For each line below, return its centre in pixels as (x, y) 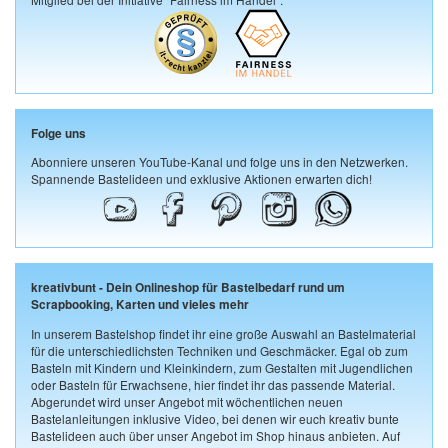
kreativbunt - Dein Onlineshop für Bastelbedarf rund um (188, 288)
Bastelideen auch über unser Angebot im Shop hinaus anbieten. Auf (215, 436)
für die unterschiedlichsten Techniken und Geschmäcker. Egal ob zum (219, 351)
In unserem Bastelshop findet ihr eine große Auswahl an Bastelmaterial (223, 334)
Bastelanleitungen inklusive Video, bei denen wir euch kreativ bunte (215, 419)
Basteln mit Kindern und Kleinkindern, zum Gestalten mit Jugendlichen (222, 368)
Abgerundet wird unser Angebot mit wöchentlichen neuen (187, 402)
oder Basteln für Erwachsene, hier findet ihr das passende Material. (213, 385)
